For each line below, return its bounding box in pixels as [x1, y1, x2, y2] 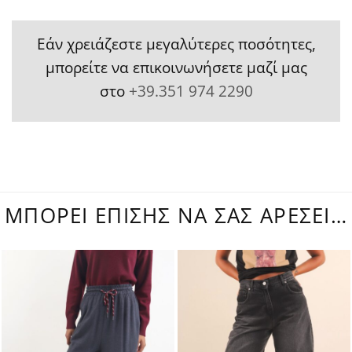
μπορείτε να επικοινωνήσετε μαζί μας [45, 56, 307, 78]
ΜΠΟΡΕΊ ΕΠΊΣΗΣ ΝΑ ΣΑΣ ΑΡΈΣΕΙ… [5, 202, 347, 230]
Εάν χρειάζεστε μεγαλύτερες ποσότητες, [36, 32, 316, 54]
